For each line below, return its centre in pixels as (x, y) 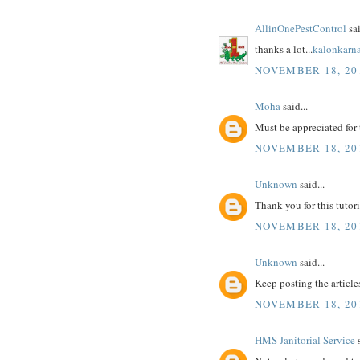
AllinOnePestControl (301, 28)
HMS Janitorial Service (305, 340)
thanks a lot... (284, 49)
